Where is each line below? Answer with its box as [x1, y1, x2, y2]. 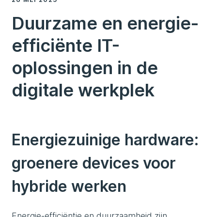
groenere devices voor [12, 154, 176, 172]
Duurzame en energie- [12, 13, 199, 34]
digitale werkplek [12, 79, 155, 101]
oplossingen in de [12, 57, 158, 78]
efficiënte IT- [12, 35, 120, 56]
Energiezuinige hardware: [12, 130, 199, 149]
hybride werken [12, 177, 126, 196]
